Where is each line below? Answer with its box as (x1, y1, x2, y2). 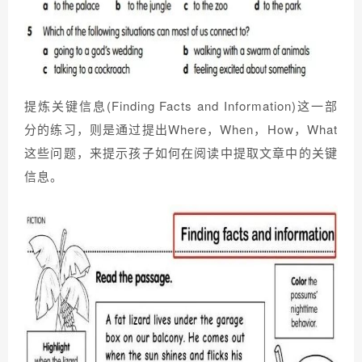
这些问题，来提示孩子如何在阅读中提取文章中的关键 (24, 144, 338, 162)
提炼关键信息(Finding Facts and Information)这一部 (24, 97, 338, 115)
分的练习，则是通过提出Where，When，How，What (24, 120, 338, 138)
